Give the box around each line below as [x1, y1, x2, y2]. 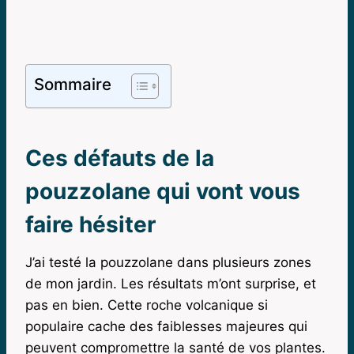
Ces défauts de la [25, 144, 214, 171]
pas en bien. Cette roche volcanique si [25, 296, 268, 313]
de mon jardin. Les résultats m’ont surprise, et [25, 275, 316, 292]
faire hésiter [25, 210, 156, 238]
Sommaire [34, 73, 111, 94]
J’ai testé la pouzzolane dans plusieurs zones [25, 254, 311, 270]
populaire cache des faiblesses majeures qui [25, 318, 307, 334]
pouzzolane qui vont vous [25, 177, 300, 205]
